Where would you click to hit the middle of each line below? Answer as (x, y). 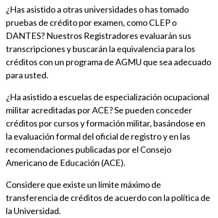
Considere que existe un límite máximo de (83, 185)
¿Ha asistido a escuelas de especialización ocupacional (108, 97)
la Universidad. (33, 211)
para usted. (27, 75)
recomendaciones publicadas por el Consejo (89, 150)
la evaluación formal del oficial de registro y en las (98, 136)
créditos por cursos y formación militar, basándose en (106, 123)
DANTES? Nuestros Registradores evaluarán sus (99, 36)
